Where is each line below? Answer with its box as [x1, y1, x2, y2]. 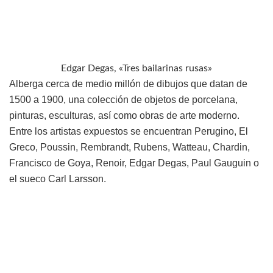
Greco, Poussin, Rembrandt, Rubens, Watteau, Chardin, [9, 142, 250, 153]
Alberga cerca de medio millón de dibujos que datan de [9, 79, 247, 90]
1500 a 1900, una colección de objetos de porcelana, [9, 94, 238, 105]
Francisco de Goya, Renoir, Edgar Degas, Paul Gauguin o [9, 158, 259, 169]
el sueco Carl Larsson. [9, 174, 106, 185]
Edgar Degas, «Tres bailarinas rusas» [61, 63, 212, 74]
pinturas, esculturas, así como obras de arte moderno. [9, 110, 239, 121]
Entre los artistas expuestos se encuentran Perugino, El [9, 126, 248, 137]
